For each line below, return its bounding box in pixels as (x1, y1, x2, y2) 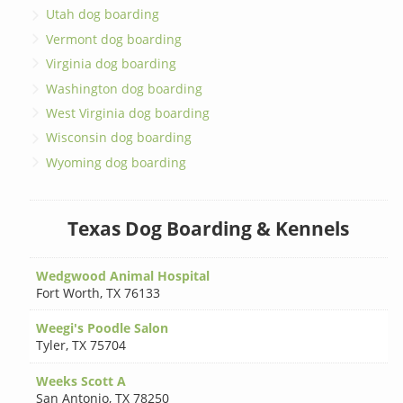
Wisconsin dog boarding (46, 129, 193, 147)
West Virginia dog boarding (46, 103, 210, 121)
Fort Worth (36, 283, 101, 301)
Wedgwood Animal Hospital (36, 266, 210, 284)
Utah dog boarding (46, 5, 160, 23)
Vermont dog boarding (46, 30, 183, 48)
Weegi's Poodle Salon (36, 319, 169, 337)
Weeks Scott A (36, 372, 127, 390)
